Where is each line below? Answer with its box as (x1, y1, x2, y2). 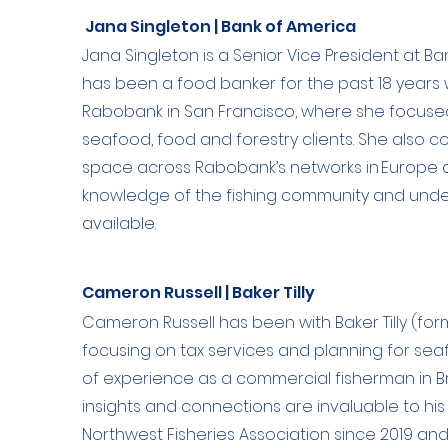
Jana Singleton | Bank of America (85, 15, 357, 38)
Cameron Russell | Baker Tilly (82, 281, 316, 304)
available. (82, 212, 157, 235)
